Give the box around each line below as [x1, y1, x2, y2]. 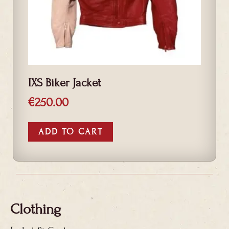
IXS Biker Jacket [28, 76, 101, 90]
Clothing [10, 200, 61, 218]
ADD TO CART [38, 126, 103, 137]
